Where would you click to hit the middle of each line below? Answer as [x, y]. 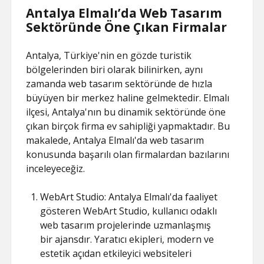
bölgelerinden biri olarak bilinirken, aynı [115, 70]
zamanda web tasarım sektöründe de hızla [119, 84]
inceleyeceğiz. [56, 169]
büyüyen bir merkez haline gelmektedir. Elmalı [128, 98]
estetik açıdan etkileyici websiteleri [116, 253]
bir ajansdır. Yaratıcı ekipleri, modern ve [127, 239]
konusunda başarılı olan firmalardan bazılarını [128, 154]
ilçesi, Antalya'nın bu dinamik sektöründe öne [126, 112]
